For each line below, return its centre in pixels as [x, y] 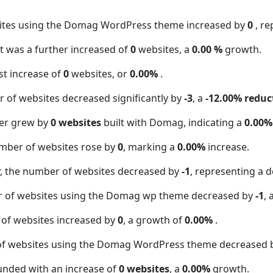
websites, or [99, 74]
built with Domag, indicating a [173, 123]
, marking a [150, 147]
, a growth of [154, 220]
